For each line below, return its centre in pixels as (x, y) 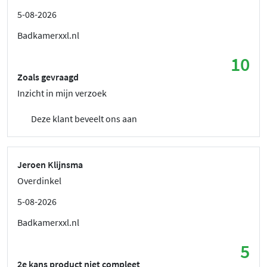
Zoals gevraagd (48, 77)
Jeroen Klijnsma (50, 164)
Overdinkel (39, 180)
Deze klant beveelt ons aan (83, 118)
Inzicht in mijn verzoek (62, 93)
